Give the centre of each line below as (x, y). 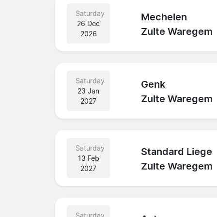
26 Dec (89, 23)
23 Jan (89, 91)
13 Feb (88, 158)
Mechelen (164, 17)
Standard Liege (177, 152)
